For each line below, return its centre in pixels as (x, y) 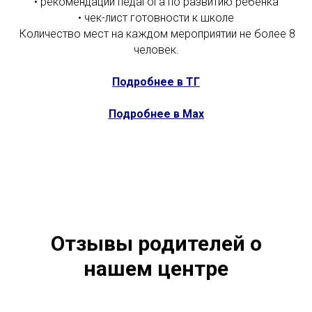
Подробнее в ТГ (156, 82)
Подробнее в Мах (156, 114)
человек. (156, 50)
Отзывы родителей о (156, 243)
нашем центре (156, 268)
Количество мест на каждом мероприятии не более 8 (156, 34)
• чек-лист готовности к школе (156, 18)
